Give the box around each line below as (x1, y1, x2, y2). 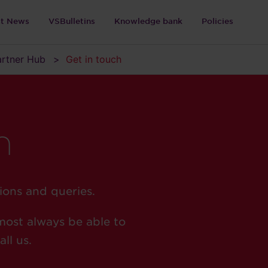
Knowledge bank (114, 17, 182, 26)
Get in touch (63, 53, 121, 65)
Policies (202, 17, 233, 26)
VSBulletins (48, 17, 95, 26)
